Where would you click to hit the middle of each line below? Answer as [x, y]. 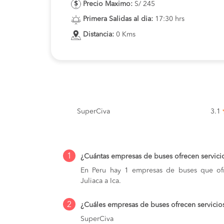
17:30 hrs [169, 19]
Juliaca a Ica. [101, 181]
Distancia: [98, 35]
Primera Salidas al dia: [118, 19]
